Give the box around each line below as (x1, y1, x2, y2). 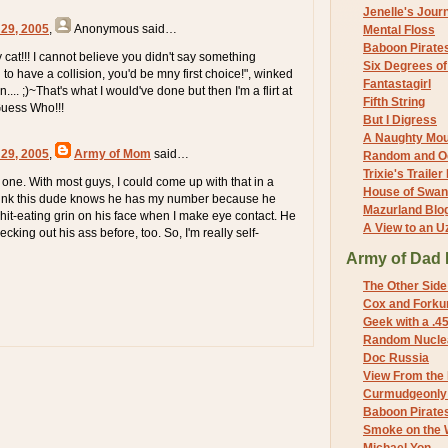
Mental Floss (363, 22, 435, 37)
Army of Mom (74, 146, 151, 161)
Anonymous (74, 21, 139, 36)
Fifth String (363, 94, 425, 109)
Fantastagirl (363, 76, 431, 91)
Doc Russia (363, 351, 429, 366)
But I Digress (363, 112, 437, 127)
